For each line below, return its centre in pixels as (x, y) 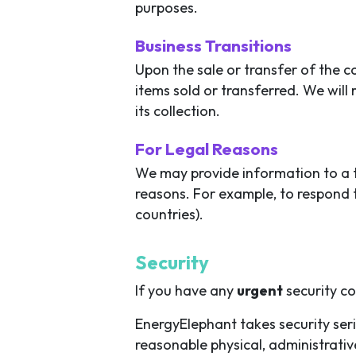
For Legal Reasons (207, 148)
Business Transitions (213, 45)
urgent (260, 290)
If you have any (186, 290)
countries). (169, 214)
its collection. (178, 110)
